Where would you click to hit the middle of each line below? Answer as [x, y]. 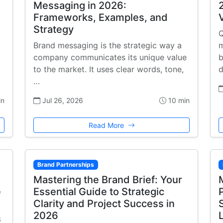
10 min [178, 101]
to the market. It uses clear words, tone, [109, 69]
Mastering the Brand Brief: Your [108, 180]
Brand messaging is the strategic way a [108, 46]
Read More [107, 125]
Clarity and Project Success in [104, 204]
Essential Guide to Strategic [99, 192]
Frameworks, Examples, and [101, 18]
